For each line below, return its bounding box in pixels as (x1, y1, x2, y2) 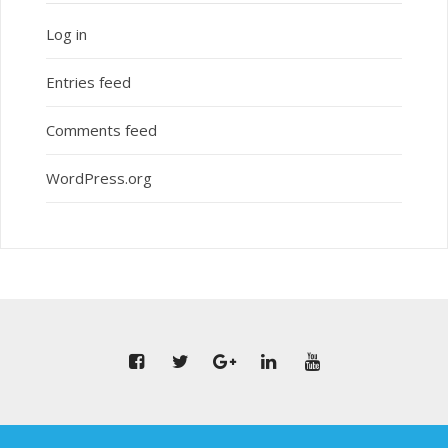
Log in (45, 24, 87, 45)
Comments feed (45, 120, 157, 141)
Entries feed (45, 72, 131, 93)
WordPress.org (45, 168, 152, 189)
